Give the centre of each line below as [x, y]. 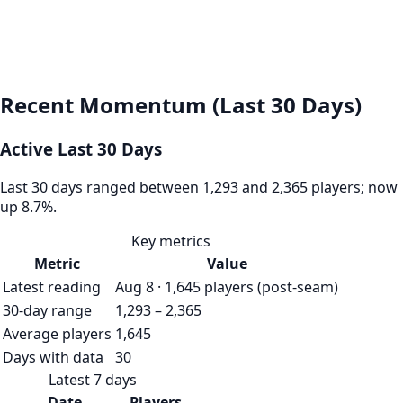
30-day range [47, 310]
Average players [57, 333]
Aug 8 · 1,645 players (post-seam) [227, 287]
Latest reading [52, 287]
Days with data [53, 357]
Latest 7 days [92, 379]
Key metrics [170, 241]
